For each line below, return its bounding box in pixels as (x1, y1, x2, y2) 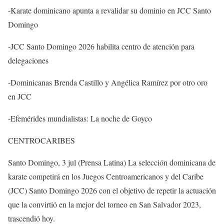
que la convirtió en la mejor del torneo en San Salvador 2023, (8, 198, 201, 209)
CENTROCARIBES (8, 134, 75, 145)
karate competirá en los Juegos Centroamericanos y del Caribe (8, 170, 203, 181)
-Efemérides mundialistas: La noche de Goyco (8, 112, 152, 123)
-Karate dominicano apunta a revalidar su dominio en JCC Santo (8, 4, 211, 15)
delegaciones (8, 54, 48, 65)
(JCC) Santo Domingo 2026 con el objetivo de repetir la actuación (8, 184, 216, 195)
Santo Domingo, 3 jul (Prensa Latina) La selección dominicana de (8, 156, 215, 167)
